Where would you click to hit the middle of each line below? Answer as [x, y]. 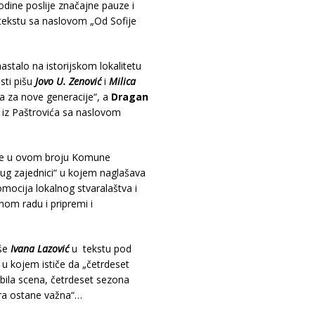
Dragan [129, 97]
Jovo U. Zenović [68, 81]
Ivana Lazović [39, 249]
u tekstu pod [100, 249]
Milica [122, 81]
